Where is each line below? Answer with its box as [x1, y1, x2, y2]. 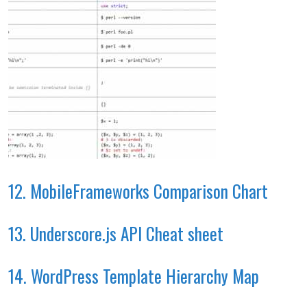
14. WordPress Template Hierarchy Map [8, 262, 259, 288]
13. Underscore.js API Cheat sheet [8, 220, 223, 246]
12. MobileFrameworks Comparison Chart [8, 177, 268, 204]
